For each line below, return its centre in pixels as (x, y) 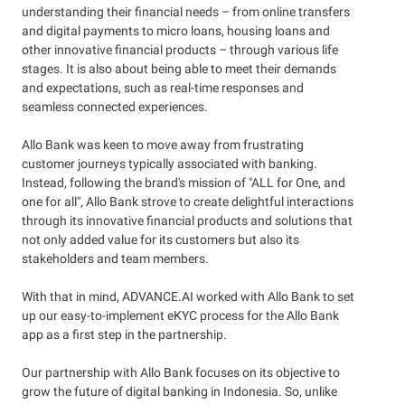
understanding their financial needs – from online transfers (186, 12)
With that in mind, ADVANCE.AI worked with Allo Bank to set (188, 297)
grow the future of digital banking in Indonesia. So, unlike (179, 391)
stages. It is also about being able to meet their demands (179, 69)
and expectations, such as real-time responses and (163, 88)
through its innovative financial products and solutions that (187, 221)
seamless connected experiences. (115, 107)
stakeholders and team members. (115, 259)
